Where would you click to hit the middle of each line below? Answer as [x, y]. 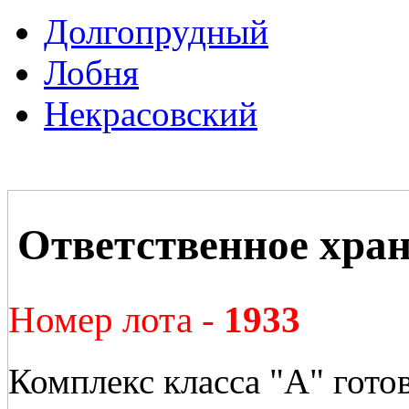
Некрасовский [151, 114]
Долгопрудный [156, 32]
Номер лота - [116, 320]
